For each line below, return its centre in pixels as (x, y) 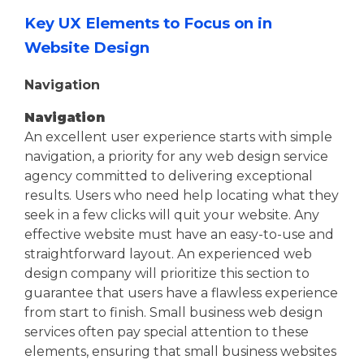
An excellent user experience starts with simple (178, 136)
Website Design (87, 47)
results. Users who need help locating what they (182, 195)
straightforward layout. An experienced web (168, 253)
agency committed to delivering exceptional (169, 175)
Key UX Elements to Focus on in (148, 23)
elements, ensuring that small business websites (180, 351)
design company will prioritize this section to (167, 273)
